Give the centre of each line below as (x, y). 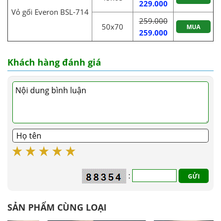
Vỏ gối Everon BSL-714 (50, 12)
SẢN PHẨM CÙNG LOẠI (57, 207)
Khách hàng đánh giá (54, 62)
